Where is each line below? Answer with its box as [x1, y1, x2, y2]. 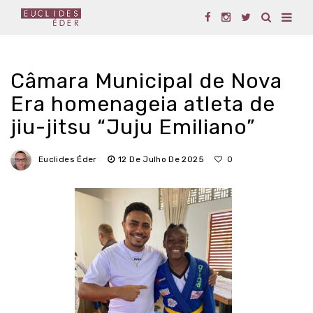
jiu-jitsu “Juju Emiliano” [10, 115, 256, 140]
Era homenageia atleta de [10, 92, 275, 117]
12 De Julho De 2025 [118, 154, 204, 165]
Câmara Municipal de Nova [10, 68, 282, 94]
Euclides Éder [38, 154, 97, 165]
